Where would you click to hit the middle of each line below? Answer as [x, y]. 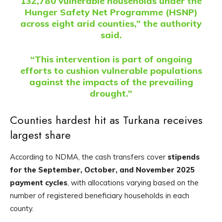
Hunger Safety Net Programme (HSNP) [111, 12]
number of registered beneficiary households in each [100, 196]
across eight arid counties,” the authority [111, 24]
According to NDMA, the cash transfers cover [89, 157]
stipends [184, 157]
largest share [40, 135]
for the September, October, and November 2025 [102, 170]
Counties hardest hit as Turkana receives [106, 120]
